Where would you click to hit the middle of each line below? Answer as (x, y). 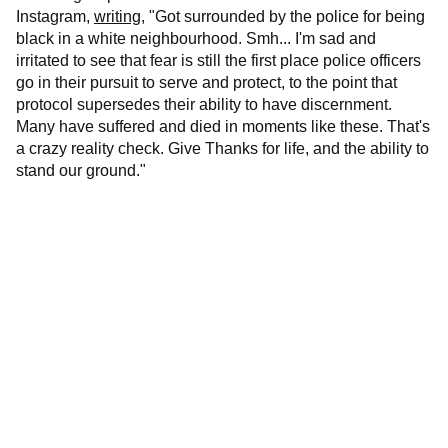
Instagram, (55, 17)
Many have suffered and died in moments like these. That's (223, 127)
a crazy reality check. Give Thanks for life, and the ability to (222, 149)
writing (117, 17)
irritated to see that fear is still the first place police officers (218, 61)
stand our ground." (81, 171)
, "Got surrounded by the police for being (283, 17)
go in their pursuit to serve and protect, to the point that (206, 83)
